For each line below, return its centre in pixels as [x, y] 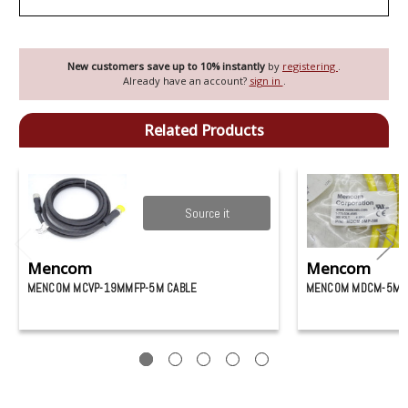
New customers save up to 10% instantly [168, 66]
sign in [266, 81]
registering [310, 66]
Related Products [204, 130]
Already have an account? [186, 81]
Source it [207, 214]
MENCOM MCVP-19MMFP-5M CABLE [112, 289]
